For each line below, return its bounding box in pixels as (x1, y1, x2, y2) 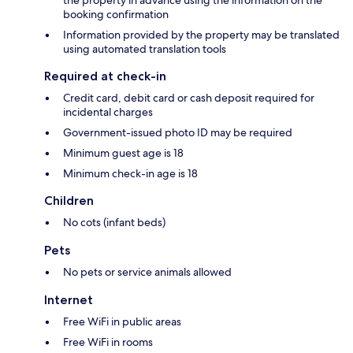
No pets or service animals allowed (63, 264, 232, 279)
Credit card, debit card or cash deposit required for (63, 90, 314, 105)
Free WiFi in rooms (63, 334, 153, 349)
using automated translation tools (63, 41, 226, 56)
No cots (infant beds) (63, 214, 165, 229)
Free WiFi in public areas (63, 314, 181, 329)
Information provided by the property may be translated (63, 27, 340, 42)
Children (44, 192, 94, 208)
